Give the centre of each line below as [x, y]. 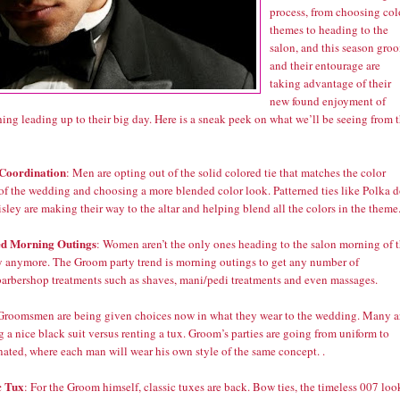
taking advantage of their [330, 83]
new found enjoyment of [328, 100]
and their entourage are [325, 65]
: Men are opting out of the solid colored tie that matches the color [226, 172]
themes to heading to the [329, 29]
